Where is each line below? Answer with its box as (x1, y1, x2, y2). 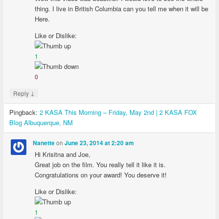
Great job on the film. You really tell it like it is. (35, 159, 166, 169)
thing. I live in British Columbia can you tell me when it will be (35, 3, 209, 13)
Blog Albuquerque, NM (9, 117, 73, 127)
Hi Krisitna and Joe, (35, 149, 91, 159)
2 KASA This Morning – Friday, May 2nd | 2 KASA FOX (39, 107, 197, 117)
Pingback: (9, 107, 40, 117)
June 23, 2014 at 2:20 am (65, 139, 134, 148)
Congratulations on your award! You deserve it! (35, 170, 167, 179)
